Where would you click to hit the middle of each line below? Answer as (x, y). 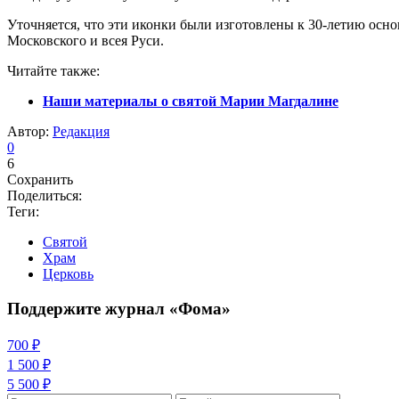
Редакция (81, 131)
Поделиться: (45, 195)
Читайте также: (53, 70)
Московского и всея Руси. (85, 40)
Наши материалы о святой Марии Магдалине (191, 101)
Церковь (68, 273)
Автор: (30, 131)
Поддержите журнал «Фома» (119, 308)
